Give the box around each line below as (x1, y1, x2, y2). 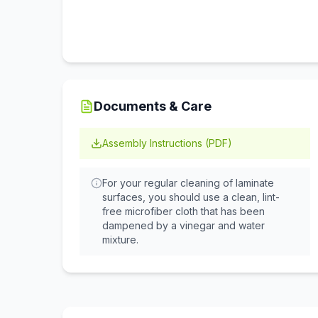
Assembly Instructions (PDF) (102, 137, 232, 149)
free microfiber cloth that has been (102, 205, 265, 217)
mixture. (102, 234, 138, 246)
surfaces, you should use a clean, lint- (102, 191, 280, 203)
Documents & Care (94, 99, 212, 114)
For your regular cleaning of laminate (102, 177, 274, 189)
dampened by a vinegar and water (102, 219, 265, 231)
